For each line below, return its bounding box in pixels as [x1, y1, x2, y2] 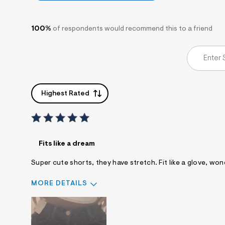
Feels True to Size [94, 201, 150, 208]
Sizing [31, 201, 53, 208]
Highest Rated [41, 90, 89, 98]
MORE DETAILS [31, 180, 87, 188]
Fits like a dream [39, 141, 95, 148]
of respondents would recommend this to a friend [53, 26, 212, 33]
